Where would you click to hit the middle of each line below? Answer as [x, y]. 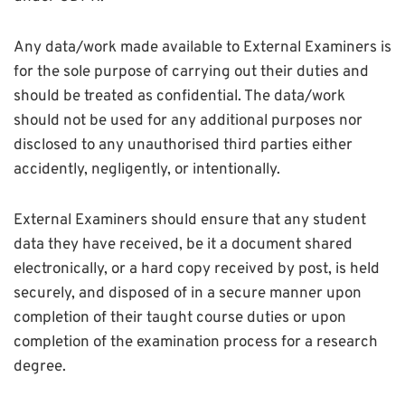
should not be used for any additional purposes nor [188, 122]
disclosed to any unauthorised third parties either [183, 146]
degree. [40, 367]
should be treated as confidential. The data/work [179, 97]
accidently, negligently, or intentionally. [147, 170]
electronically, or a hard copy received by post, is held [197, 270]
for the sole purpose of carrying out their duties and [191, 73]
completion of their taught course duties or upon [180, 319]
